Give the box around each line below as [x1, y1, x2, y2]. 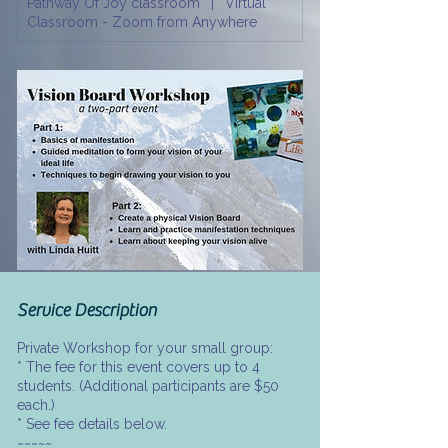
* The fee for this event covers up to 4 [17, 359, 260, 376]
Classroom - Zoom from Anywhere [27, 14, 257, 31]
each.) [17, 397, 55, 414]
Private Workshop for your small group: [17, 340, 273, 357]
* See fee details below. [17, 416, 167, 433]
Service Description [17, 300, 157, 322]
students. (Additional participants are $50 [17, 378, 279, 395]
